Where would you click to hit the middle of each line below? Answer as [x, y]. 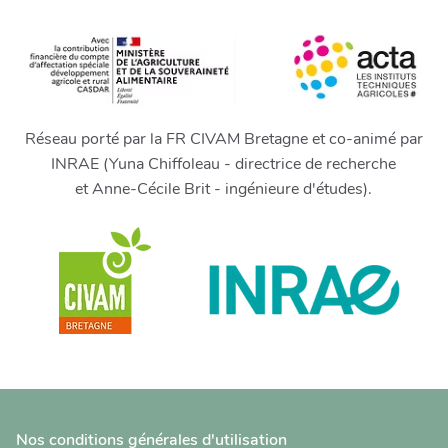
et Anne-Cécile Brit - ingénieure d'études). [224, 189]
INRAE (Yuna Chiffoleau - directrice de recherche [224, 164]
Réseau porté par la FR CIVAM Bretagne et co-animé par [224, 139]
